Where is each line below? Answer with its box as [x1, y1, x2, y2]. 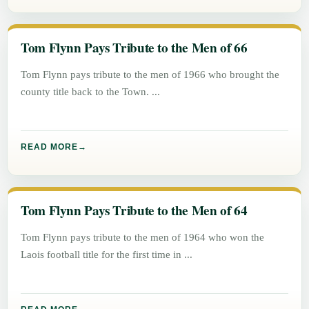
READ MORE [21, 142, 79, 152]
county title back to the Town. [21, 86, 152, 98]
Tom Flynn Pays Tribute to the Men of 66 [21, 38, 248, 58]
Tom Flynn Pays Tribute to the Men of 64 [21, 201, 248, 221]
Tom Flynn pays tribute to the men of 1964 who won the [21, 231, 265, 243]
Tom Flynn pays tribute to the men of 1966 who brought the [21, 68, 280, 81]
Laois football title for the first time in [21, 248, 185, 261]
